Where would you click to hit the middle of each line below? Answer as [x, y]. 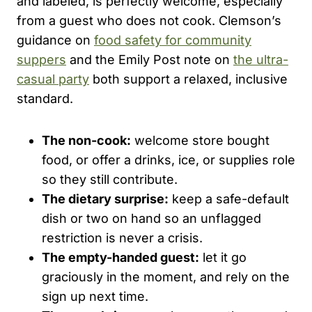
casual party [53, 79]
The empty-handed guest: [120, 257]
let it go [223, 257]
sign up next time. [95, 296]
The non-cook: [86, 140]
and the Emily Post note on [150, 59]
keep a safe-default [229, 198]
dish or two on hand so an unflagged [151, 218]
